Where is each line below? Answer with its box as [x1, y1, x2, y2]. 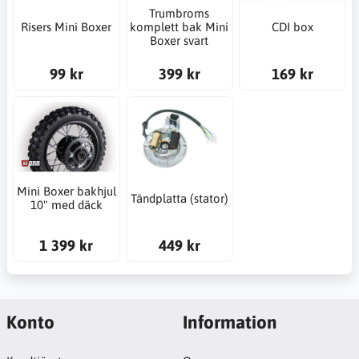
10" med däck [30, 198, 103, 212]
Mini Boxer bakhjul [16, 184, 116, 199]
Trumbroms [149, 6, 210, 20]
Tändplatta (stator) [130, 191, 228, 205]
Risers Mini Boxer [21, 19, 112, 34]
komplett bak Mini [130, 19, 229, 34]
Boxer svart [150, 33, 209, 47]
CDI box [272, 19, 314, 34]
